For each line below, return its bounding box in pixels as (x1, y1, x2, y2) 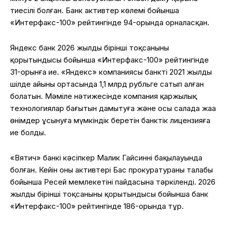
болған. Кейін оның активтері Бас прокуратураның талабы (10, 164, 213, 175)
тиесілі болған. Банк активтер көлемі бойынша (10, 5, 179, 15)
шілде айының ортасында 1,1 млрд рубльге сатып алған (10, 79, 204, 89)
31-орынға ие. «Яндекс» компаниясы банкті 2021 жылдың (10, 67, 212, 77)
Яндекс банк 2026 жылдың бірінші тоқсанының (10, 42, 169, 52)
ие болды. (10, 127, 46, 137)
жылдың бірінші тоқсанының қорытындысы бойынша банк (10, 189, 208, 199)
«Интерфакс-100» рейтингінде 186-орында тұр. (10, 201, 184, 211)
